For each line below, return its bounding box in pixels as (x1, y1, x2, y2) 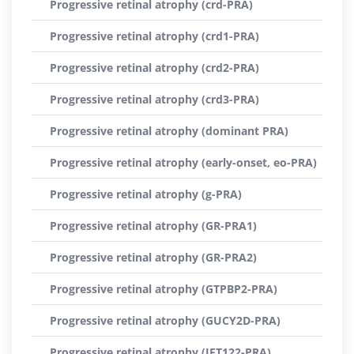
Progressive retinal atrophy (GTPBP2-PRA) (50, 281, 277, 296)
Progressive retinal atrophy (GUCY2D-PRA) (50, 313, 281, 328)
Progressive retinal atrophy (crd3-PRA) (50, 92, 259, 107)
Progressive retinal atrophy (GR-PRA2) (50, 250, 257, 265)
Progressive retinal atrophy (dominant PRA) (50, 123, 288, 138)
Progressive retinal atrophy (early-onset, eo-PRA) (50, 155, 317, 170)
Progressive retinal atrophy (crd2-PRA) (50, 60, 259, 75)
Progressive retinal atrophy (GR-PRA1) (50, 218, 257, 233)
